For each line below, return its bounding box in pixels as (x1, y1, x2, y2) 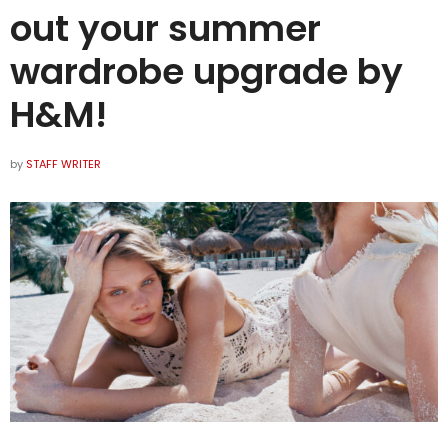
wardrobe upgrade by (10, 46, 403, 98)
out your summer (10, 3, 321, 55)
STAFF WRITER (26, 156, 101, 173)
